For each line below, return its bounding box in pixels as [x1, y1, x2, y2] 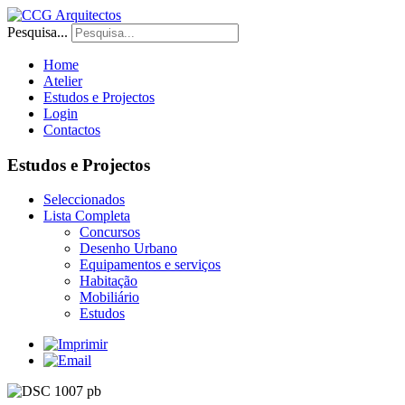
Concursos [80, 224, 140, 240]
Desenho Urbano [80, 240, 177, 257]
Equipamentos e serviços [80, 257, 221, 273]
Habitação [80, 273, 137, 289]
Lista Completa [43, 208, 130, 224]
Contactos [43, 122, 100, 137]
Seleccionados [43, 192, 125, 208]
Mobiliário [80, 289, 139, 306]
